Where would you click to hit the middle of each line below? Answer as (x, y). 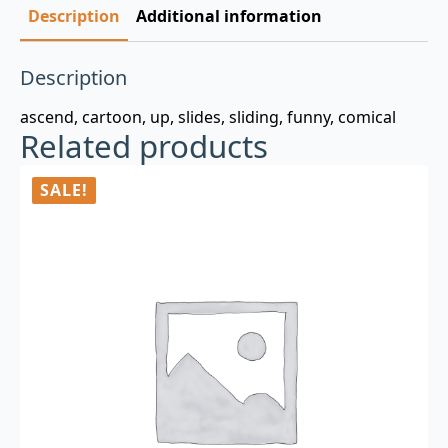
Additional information (229, 16)
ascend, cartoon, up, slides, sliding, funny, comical (208, 117)
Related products (144, 146)
